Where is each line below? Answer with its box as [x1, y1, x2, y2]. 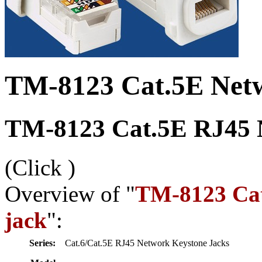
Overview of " [5, 181, 135, 206]
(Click [5, 154, 68, 180]
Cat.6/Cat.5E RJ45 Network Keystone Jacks [65, 237, 232, 248]
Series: [29, 237, 56, 248]
